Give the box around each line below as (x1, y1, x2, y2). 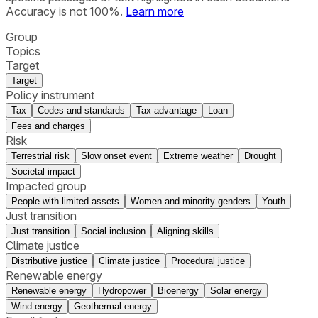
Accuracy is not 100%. (6, 4, 123, 19)
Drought (244, 150, 276, 162)
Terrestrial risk (11, 150, 70, 162)
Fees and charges (11, 121, 85, 132)
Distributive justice (11, 256, 87, 267)
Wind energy (11, 301, 62, 312)
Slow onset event (81, 150, 152, 162)
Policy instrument (6, 88, 94, 103)
